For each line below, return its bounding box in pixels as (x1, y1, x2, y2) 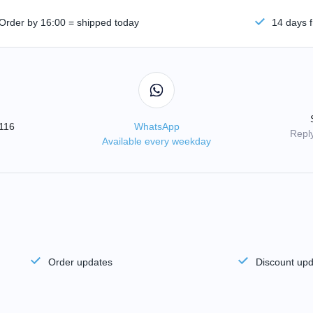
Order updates (48, 256, 112, 268)
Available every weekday (102, 135, 211, 147)
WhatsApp (133, 120, 180, 132)
